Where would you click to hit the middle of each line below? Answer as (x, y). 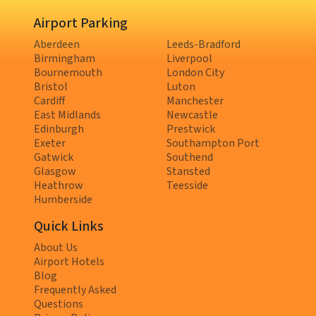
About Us (56, 248)
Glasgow (55, 172)
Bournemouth (68, 73)
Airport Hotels (69, 262)
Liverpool (189, 59)
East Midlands (67, 115)
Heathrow (59, 186)
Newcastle (192, 115)
